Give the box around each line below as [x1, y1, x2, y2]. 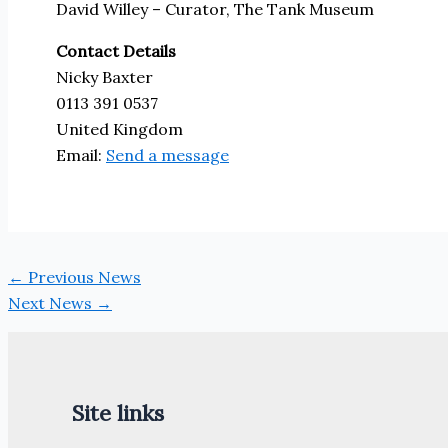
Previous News [24, 266, 141, 287]
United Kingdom [56, 118, 183, 139]
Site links [72, 398, 164, 427]
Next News [8, 292, 96, 313]
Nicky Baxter [56, 66, 153, 87]
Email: [56, 144, 106, 165]
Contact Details [56, 40, 176, 61]
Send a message [106, 144, 229, 165]
